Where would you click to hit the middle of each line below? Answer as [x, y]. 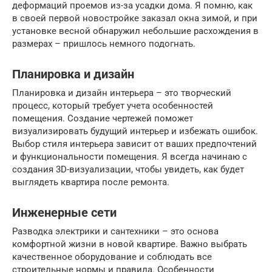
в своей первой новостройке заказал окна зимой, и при [135, 18]
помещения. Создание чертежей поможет [103, 118]
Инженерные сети [64, 212]
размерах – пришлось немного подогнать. [104, 43]
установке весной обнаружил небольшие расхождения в [135, 31]
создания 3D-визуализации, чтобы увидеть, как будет [128, 169]
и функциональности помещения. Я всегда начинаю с [130, 156]
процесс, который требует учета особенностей [113, 105]
